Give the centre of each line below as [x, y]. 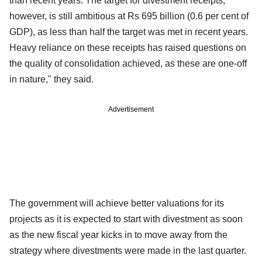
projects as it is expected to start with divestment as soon [126, 219]
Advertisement [131, 109]
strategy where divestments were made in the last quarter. [128, 250]
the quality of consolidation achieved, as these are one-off [128, 63]
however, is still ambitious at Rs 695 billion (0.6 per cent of [129, 16]
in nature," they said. [54, 79]
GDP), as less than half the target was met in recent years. [129, 32]
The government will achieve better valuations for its [117, 203]
